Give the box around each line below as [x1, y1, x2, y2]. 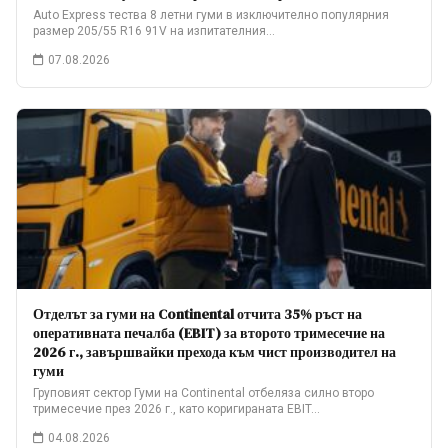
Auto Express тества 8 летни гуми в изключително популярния [33, 8, 389, 22]
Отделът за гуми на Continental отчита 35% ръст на [33, 304, 362, 324]
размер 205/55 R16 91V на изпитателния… [33, 24, 275, 38]
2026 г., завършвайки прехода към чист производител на [33, 342, 396, 362]
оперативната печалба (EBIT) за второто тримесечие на [33, 323, 385, 343]
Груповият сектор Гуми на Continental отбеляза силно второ [33, 386, 374, 400]
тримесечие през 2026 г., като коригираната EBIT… [33, 402, 320, 416]
